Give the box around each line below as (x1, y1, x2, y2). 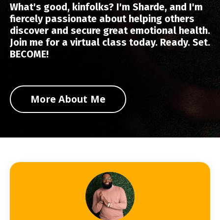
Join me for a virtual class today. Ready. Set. (10, 36, 210, 48)
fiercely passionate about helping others (10, 13, 194, 25)
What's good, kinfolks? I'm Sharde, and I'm (10, 1, 203, 13)
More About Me (30, 92, 106, 106)
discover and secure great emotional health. (10, 25, 210, 36)
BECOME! (10, 48, 49, 60)
